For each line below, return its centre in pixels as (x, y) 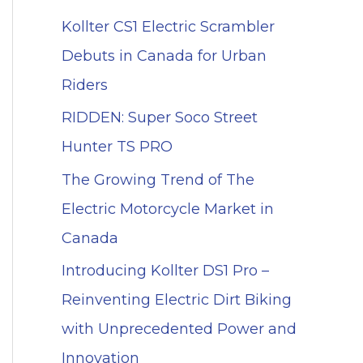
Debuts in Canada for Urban (164, 56)
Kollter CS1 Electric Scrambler (168, 26)
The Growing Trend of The (158, 179)
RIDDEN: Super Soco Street (160, 118)
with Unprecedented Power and (179, 329)
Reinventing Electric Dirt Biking (177, 300)
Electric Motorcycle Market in (168, 209)
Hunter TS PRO (117, 147)
